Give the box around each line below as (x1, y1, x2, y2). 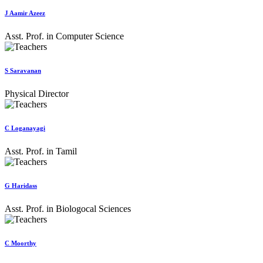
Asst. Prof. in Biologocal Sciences (5, 204, 131, 214)
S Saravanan (5, 67, 41, 75)
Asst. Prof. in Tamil (5, 146, 77, 157)
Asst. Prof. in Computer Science (5, 31, 124, 42)
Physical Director (5, 89, 69, 99)
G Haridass (5, 182, 37, 190)
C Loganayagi (5, 124, 45, 132)
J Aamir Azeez (5, 9, 45, 17)
